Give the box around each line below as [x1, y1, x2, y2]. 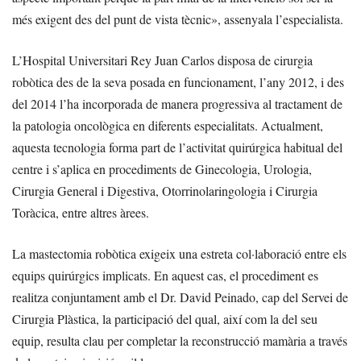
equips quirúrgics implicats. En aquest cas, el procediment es [12, 267, 318, 284]
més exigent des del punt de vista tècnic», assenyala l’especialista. [12, 10, 343, 28]
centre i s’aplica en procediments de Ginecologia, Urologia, [12, 160, 312, 178]
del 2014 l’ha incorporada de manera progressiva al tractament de [12, 95, 342, 113]
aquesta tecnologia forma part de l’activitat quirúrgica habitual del [12, 139, 342, 156]
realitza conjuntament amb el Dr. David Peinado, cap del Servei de [12, 288, 348, 306]
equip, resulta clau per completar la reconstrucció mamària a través [12, 332, 347, 350]
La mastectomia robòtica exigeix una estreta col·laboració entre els [12, 245, 346, 263]
